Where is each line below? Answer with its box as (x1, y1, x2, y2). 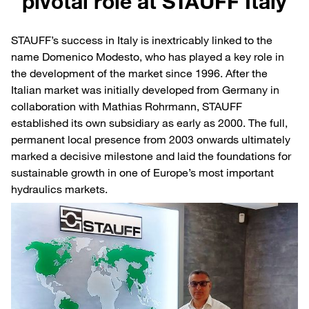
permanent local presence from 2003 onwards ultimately (11, 132, 290, 147)
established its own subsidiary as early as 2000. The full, (11, 116, 288, 130)
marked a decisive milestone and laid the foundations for (11, 149, 291, 163)
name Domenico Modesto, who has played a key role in (11, 50, 284, 64)
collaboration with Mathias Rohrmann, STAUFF (11, 99, 242, 114)
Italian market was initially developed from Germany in (11, 83, 279, 97)
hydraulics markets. (11, 182, 108, 197)
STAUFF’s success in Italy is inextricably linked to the (11, 33, 272, 48)
